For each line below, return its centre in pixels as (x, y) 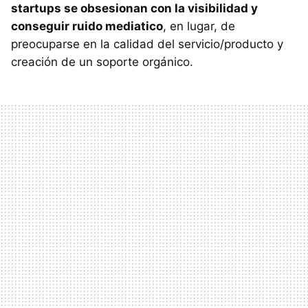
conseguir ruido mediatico (87, 26)
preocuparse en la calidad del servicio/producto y (147, 44)
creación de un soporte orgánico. (102, 62)
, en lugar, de (199, 26)
